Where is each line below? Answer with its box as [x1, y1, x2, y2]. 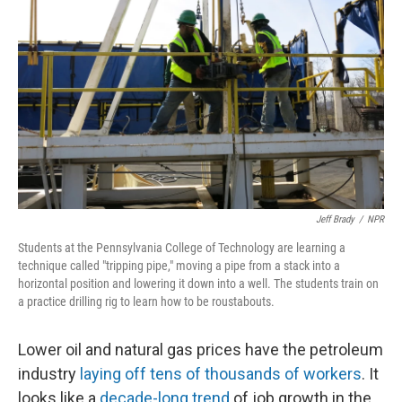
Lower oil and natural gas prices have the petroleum [18, 339, 383, 359]
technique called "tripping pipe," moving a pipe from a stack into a [18, 258, 340, 273]
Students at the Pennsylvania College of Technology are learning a [18, 240, 345, 255]
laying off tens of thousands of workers [80, 363, 362, 383]
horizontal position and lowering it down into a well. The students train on [18, 275, 379, 291]
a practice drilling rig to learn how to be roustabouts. [18, 293, 275, 309]
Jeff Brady [316, 213, 354, 225]
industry [18, 363, 80, 383]
